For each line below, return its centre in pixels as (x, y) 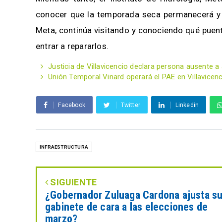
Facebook (72, 105)
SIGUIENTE (73, 182)
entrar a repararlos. (72, 46)
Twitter (131, 105)
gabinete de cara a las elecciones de (127, 207)
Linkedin (187, 105)
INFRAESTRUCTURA (64, 147)
